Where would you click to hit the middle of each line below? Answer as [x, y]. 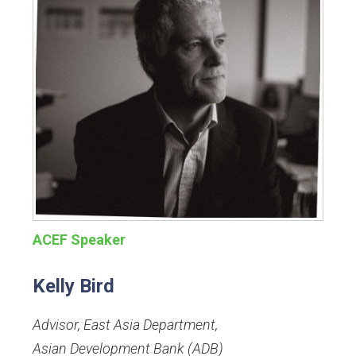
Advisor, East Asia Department [124, 324]
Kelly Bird [74, 286]
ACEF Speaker [79, 239]
